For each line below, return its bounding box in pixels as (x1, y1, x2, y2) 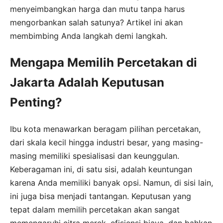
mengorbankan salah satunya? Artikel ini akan (10, 17, 183, 27)
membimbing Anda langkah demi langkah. (10, 30, 167, 41)
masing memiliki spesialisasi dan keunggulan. (10, 150, 179, 161)
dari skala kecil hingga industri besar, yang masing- (10, 137, 203, 147)
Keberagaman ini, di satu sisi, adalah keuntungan (10, 164, 192, 174)
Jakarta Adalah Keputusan (10, 75, 164, 90)
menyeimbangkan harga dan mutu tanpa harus (10, 3, 185, 14)
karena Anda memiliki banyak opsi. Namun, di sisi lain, (10, 177, 213, 188)
